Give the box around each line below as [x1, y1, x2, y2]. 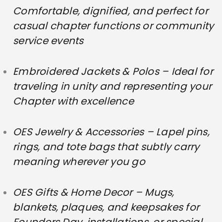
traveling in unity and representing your [13, 79, 212, 93]
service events [13, 33, 84, 48]
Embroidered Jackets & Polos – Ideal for [13, 64, 213, 78]
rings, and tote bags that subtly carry [13, 139, 200, 154]
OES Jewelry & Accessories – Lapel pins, [13, 124, 210, 139]
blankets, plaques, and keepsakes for [13, 200, 200, 214]
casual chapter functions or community [13, 18, 214, 33]
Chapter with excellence [13, 94, 134, 108]
